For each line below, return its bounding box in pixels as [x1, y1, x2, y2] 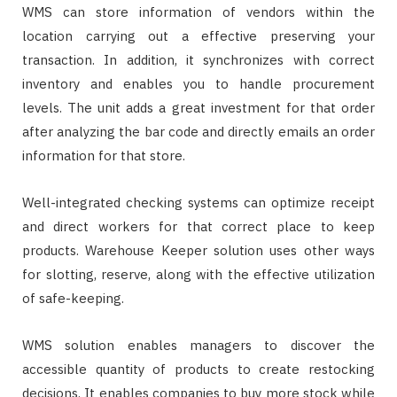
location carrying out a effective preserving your [22, 27, 375, 45]
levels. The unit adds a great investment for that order [22, 99, 375, 117]
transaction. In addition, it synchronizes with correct [22, 51, 375, 69]
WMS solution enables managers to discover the [22, 337, 375, 354]
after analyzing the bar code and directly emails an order [22, 123, 375, 141]
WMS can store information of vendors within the [22, 4, 375, 21]
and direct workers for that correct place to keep [22, 218, 375, 236]
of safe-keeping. [22, 290, 124, 307]
